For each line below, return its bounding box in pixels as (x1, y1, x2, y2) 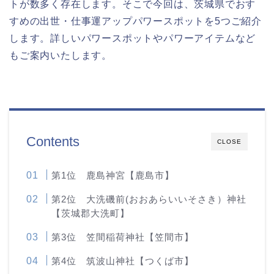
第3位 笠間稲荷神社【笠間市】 (51, 231, 194, 242)
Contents (26, 133, 80, 149)
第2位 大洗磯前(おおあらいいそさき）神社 (51, 193, 247, 204)
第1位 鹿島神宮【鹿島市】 (51, 169, 175, 180)
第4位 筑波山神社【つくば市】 (51, 255, 194, 266)
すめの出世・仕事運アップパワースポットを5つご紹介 (9, 15, 262, 26)
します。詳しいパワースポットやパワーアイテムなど (9, 32, 256, 43)
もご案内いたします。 (9, 50, 112, 61)
